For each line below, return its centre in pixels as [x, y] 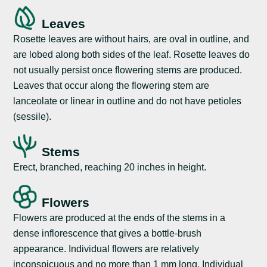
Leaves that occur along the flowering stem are [111, 85]
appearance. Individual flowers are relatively [106, 249]
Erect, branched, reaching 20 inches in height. [110, 167]
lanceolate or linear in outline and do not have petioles [128, 101]
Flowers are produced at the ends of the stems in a [119, 218]
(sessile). [32, 116]
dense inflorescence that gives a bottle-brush [108, 234]
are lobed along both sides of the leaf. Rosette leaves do [132, 54]
